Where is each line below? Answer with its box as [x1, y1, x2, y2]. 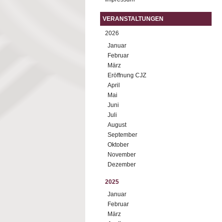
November [108, 151, 136, 158]
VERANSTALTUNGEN [103, 15, 164, 22]
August [108, 121, 126, 128]
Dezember [108, 161, 136, 168]
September [108, 131, 137, 138]
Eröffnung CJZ [108, 72, 146, 79]
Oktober [108, 141, 129, 148]
